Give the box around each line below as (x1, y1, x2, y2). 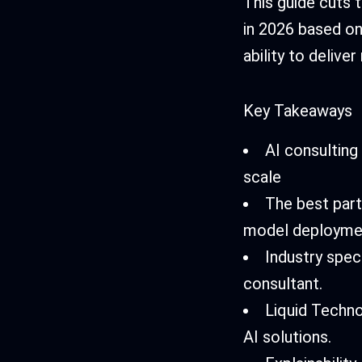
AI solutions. (243, 327, 332, 347)
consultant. (243, 274, 323, 294)
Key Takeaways (243, 101, 353, 121)
